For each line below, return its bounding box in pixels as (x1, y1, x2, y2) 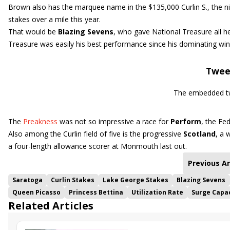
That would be (8, 27, 58, 36)
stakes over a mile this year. (8, 14, 101, 24)
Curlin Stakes (51, 176, 94, 184)
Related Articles (8, 199, 93, 213)
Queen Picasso (12, 188, 61, 197)
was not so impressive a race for (57, 117, 170, 126)
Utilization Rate (131, 188, 183, 197)
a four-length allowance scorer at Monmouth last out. (8, 141, 187, 151)
